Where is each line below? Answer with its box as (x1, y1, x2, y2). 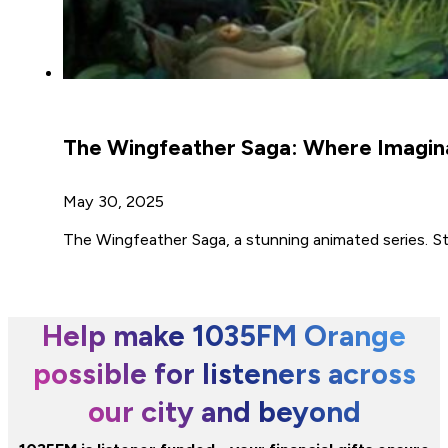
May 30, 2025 (63, 191, 164, 211)
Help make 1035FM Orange (42, 317, 406, 353)
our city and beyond (87, 393, 361, 429)
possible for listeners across (32, 355, 416, 391)
